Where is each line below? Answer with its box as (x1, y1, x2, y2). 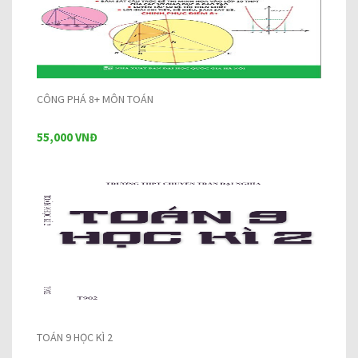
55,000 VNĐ (37, 129, 97, 145)
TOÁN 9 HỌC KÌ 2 (37, 330, 113, 344)
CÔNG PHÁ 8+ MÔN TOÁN (37, 92, 153, 106)
